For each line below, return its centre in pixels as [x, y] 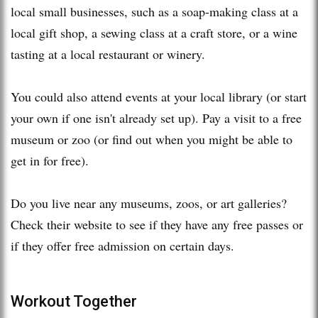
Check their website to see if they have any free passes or [157, 224]
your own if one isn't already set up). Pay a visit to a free [156, 117]
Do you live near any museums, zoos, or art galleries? [149, 203]
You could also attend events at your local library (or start [159, 96]
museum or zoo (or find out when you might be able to [152, 139]
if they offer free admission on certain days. [122, 245]
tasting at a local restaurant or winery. [110, 54]
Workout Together [74, 301]
